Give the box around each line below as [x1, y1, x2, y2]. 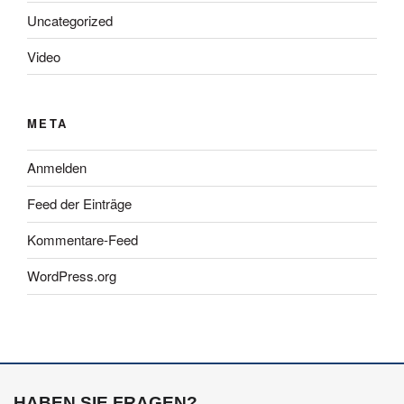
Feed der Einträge [27, 194, 132, 214]
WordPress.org [27, 266, 116, 286]
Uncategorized [27, 10, 113, 30]
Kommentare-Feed [27, 230, 138, 250]
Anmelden [27, 158, 87, 178]
